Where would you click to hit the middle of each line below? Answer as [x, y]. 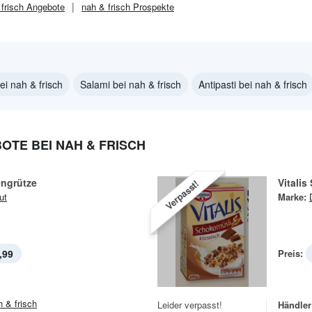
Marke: [292, 197]
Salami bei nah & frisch [131, 84]
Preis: [290, 253]
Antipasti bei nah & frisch [253, 84]
